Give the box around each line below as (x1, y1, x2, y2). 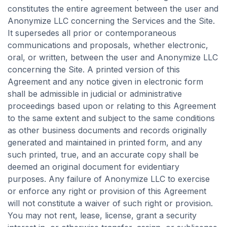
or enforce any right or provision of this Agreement (8, 186, 206, 196)
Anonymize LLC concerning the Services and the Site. (8, 16, 215, 26)
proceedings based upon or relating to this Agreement (8, 101, 216, 111)
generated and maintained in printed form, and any (8, 137, 202, 147)
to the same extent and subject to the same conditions (8, 113, 215, 123)
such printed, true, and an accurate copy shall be (8, 149, 199, 160)
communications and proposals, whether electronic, (8, 40, 208, 50)
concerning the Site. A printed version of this (8, 64, 180, 74)
